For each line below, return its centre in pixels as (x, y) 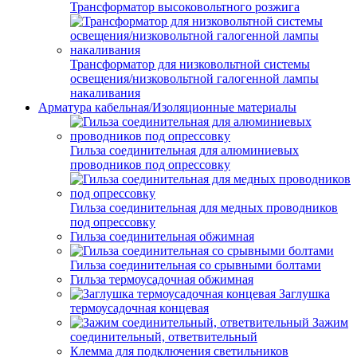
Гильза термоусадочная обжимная (162, 279)
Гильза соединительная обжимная (162, 236)
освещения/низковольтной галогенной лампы (194, 78)
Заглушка (304, 294)
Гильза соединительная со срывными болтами (196, 265)
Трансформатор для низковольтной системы (190, 64)
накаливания (105, 93)
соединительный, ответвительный (164, 337)
